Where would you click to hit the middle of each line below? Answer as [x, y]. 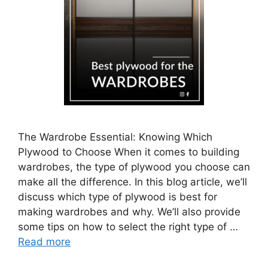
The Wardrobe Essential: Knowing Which [115, 137]
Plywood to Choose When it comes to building [129, 152]
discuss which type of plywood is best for [118, 197]
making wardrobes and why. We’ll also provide [129, 212]
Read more [44, 242]
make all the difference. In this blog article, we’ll [133, 182]
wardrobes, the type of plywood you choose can [134, 167]
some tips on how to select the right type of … [128, 227]
